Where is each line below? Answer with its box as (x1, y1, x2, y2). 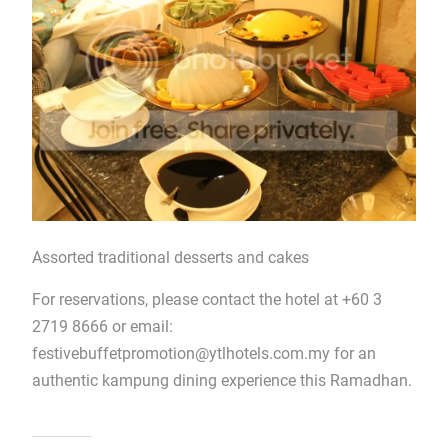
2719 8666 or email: (31, 316, 177, 336)
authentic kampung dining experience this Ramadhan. (31, 370, 412, 390)
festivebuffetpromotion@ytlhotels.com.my (31, 343, 330, 363)
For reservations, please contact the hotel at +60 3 (31, 289, 382, 309)
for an (329, 343, 376, 363)
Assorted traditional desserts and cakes (31, 247, 309, 267)
